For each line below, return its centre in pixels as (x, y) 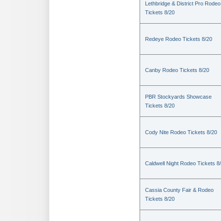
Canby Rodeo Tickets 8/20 (177, 70)
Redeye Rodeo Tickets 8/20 (179, 39)
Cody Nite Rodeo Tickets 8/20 (181, 132)
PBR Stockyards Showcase (178, 97)
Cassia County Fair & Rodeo (179, 190)
